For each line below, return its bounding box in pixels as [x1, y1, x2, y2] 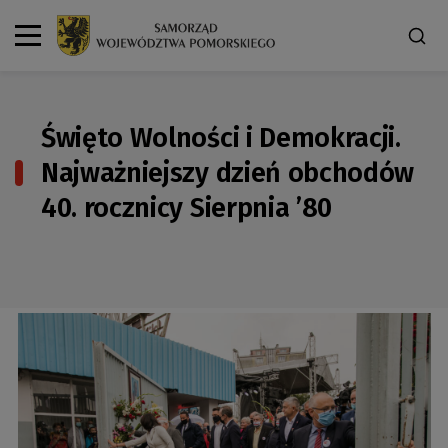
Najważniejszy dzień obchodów [41, 156, 415, 189]
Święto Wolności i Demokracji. [41, 121, 401, 154]
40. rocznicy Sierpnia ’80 [41, 191, 332, 224]
